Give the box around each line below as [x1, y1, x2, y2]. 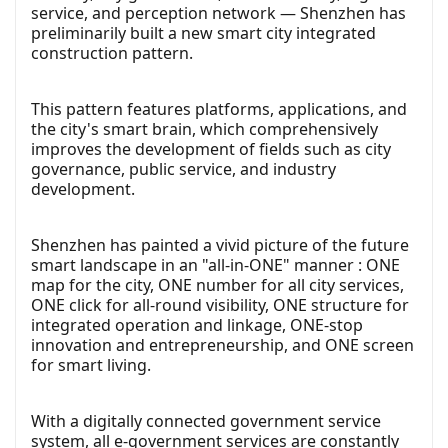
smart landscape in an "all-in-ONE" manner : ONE [31, 253, 400, 276]
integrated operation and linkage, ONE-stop [31, 313, 363, 336]
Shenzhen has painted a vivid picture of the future [31, 233, 409, 256]
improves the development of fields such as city [31, 137, 391, 160]
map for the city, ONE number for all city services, [31, 273, 404, 296]
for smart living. [31, 353, 151, 376]
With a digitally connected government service [31, 409, 381, 432]
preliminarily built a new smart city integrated [31, 21, 376, 44]
